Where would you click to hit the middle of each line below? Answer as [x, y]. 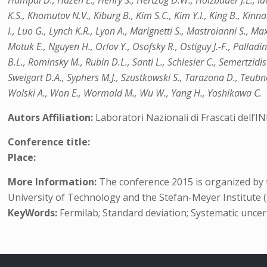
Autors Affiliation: [52, 117]
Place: [22, 157]
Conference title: [49, 142]
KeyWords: [33, 213]
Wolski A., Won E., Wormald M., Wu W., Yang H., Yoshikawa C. [135, 93]
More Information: [52, 182]
